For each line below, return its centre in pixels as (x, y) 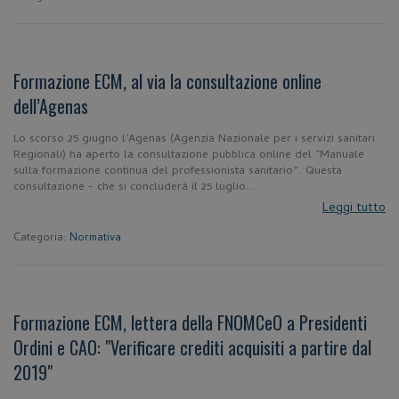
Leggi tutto (354, 209)
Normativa (95, 239)
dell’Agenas (51, 106)
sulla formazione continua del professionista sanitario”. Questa (178, 171)
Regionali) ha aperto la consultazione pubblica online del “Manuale (189, 155)
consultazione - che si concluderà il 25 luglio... (135, 187)
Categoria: (41, 239)
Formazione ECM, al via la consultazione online (167, 81)
